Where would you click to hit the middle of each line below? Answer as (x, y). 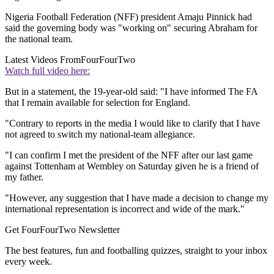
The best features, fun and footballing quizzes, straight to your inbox (136, 251)
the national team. (39, 39)
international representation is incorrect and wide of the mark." (125, 209)
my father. (24, 177)
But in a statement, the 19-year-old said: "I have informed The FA (131, 92)
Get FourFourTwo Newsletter (62, 230)
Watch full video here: (47, 71)
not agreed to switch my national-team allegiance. (100, 135)
